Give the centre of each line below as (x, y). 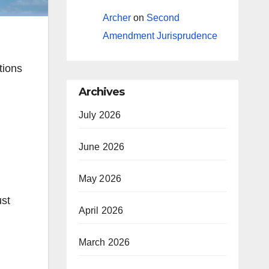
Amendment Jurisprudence (160, 35)
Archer (116, 17)
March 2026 (104, 242)
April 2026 (101, 210)
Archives (101, 92)
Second (163, 17)
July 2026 (100, 115)
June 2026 (101, 147)
